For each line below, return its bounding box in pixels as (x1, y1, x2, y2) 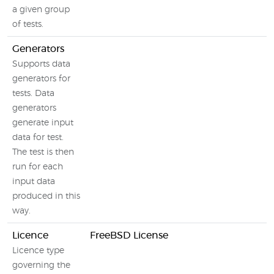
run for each (12, 163, 63, 171)
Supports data (12, 60, 70, 68)
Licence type (12, 246, 64, 255)
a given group (12, 6, 70, 14)
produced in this (12, 192, 80, 201)
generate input (12, 119, 73, 127)
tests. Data (12, 89, 54, 98)
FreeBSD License (90, 231, 168, 240)
